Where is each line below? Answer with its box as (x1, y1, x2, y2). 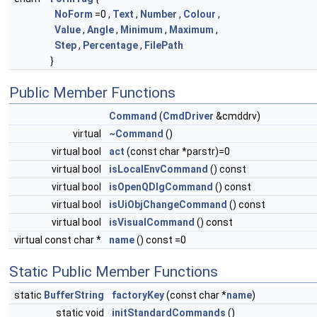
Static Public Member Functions (9, 263, 218, 281)
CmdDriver (163, 110, 214, 122)
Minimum (120, 24, 163, 36)
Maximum (169, 24, 214, 36)
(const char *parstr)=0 (125, 146, 230, 158)
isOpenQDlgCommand (109, 181, 213, 193)
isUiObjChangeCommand (109, 199, 227, 211)
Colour (183, 8, 216, 21)
